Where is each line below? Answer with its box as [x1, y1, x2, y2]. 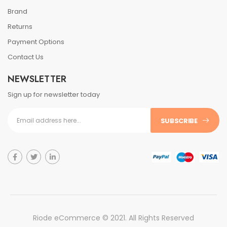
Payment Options [8, 37, 64, 47]
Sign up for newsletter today [8, 90, 100, 100]
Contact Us [8, 52, 44, 62]
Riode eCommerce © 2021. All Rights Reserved [33, 213, 194, 223]
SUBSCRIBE [160, 116, 198, 126]
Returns [8, 22, 32, 32]
